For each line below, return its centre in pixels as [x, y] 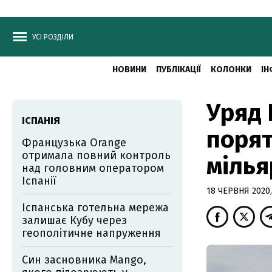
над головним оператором [93, 168]
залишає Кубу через [74, 220]
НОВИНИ [129, 70]
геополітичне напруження [91, 233]
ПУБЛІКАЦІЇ [178, 70]
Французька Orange [74, 143]
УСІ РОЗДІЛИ [53, 37]
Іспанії [39, 181]
